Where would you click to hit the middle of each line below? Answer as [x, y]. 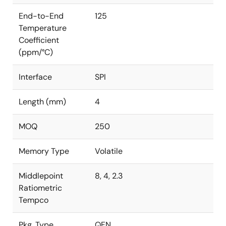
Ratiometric [40, 188]
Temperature [43, 28]
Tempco [34, 200]
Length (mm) [42, 102]
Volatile [109, 151]
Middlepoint [41, 176]
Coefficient [39, 40]
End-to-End [41, 16]
